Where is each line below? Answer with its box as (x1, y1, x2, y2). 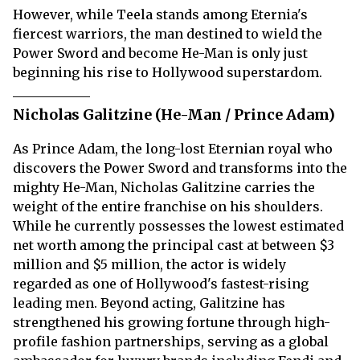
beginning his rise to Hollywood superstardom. (13, 64, 322, 80)
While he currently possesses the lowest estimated (13, 218, 344, 234)
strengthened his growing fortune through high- (13, 314, 330, 330)
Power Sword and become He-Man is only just (13, 45, 308, 61)
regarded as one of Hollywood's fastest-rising (13, 276, 309, 292)
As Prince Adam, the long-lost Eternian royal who (13, 141, 333, 157)
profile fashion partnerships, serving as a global (13, 333, 329, 350)
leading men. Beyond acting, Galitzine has (13, 295, 285, 311)
